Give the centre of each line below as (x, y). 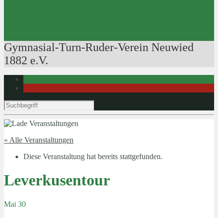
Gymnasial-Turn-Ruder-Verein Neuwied (99, 47)
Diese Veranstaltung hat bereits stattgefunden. (93, 156)
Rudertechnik (83, 12)
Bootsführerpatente (72, 21)
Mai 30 (15, 204)
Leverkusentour (57, 180)
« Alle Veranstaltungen (39, 140)
